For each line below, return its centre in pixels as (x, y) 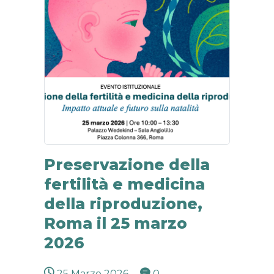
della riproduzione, (123, 204)
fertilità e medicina (124, 184)
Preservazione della (127, 165)
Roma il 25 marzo (116, 223)
